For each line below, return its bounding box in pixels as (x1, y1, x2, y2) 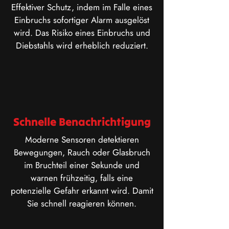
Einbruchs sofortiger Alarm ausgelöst (14, 14, 149, 26)
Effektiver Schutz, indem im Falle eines (11, 1, 152, 13)
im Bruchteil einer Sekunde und (24, 159, 140, 171)
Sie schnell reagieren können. (27, 197, 136, 210)
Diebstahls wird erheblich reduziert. (15, 39, 148, 52)
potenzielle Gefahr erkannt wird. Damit (10, 185, 153, 197)
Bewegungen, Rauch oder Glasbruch (13, 146, 150, 158)
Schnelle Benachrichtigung (13, 114, 151, 129)
